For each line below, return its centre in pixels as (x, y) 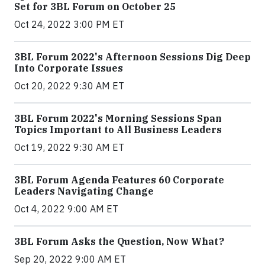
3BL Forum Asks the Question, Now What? (119, 242)
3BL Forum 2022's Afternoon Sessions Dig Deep (132, 57)
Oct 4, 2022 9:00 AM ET (66, 209)
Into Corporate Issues (69, 68)
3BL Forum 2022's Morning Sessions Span (118, 119)
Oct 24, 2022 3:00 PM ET (69, 25)
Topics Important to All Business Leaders (118, 130)
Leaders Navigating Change (84, 191)
